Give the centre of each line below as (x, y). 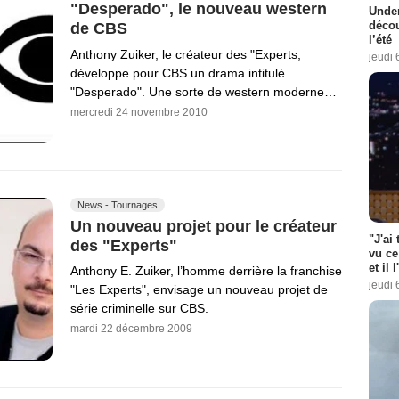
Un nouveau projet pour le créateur (204, 226)
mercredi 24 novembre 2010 (139, 112)
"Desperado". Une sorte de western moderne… (204, 91)
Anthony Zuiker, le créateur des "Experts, (186, 54)
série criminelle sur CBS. (139, 309)
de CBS (99, 28)
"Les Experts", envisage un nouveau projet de (199, 290)
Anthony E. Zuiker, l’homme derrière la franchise (206, 271)
